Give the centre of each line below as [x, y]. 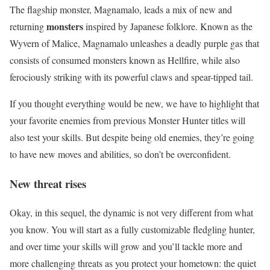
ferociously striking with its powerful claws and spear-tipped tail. [131, 77]
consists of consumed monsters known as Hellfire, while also [125, 60]
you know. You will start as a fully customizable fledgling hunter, [132, 230]
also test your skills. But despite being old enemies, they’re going [132, 137]
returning [28, 26]
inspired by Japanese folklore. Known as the [169, 26]
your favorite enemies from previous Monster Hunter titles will [127, 120]
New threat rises [48, 183]
